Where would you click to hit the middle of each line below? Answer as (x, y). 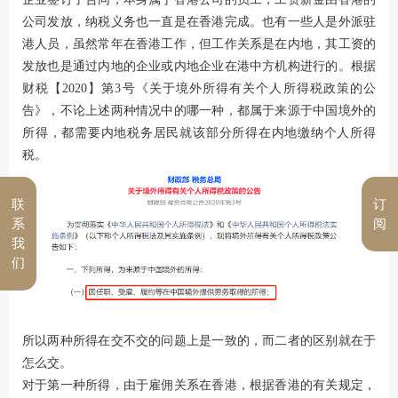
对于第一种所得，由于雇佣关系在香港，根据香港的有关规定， (199, 386)
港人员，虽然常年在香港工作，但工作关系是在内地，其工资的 (199, 44)
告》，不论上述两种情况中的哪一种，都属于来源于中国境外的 (199, 110)
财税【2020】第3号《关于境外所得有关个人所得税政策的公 (199, 88)
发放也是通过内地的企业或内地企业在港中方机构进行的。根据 (199, 66)
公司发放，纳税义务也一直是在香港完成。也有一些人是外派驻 (199, 21)
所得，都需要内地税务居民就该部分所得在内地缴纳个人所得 (199, 132)
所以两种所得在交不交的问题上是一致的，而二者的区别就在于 (199, 341)
